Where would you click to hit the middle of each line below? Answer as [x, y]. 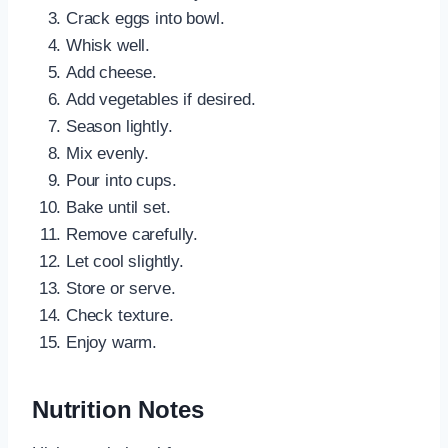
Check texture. [120, 316]
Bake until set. [118, 208]
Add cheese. [112, 73]
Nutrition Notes [118, 410]
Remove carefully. [132, 235]
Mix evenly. [108, 154]
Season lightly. [119, 127]
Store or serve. [121, 289]
